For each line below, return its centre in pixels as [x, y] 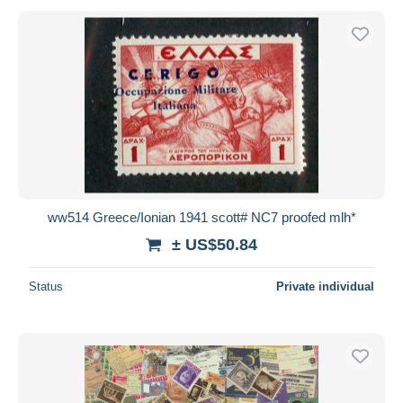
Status [46, 286]
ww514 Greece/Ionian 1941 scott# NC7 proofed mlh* [201, 217]
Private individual [325, 286]
